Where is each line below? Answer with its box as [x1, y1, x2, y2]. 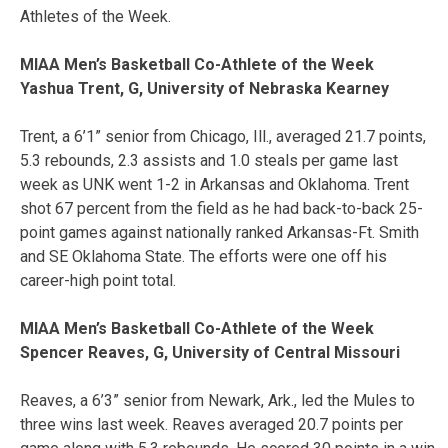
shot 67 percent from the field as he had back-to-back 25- [20, 198, 423, 218]
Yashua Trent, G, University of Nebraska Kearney [20, 78, 389, 98]
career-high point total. [20, 270, 176, 290]
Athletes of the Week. [20, 6, 171, 26]
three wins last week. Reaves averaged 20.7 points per [20, 414, 403, 434]
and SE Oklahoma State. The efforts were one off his [20, 246, 387, 266]
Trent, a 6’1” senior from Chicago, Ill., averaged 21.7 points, [20, 126, 426, 146]
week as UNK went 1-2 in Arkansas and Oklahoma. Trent [20, 174, 409, 194]
